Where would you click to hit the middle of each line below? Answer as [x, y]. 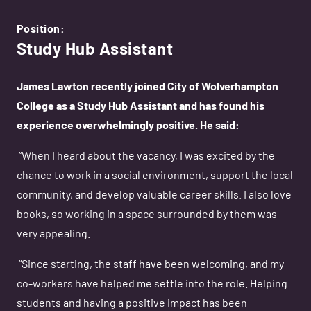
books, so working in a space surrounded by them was [147, 215]
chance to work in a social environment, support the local [155, 176]
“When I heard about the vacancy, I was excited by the [147, 157]
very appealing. [53, 235]
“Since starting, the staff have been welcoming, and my [151, 265]
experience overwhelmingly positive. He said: [129, 126]
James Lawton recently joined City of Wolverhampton [148, 87]
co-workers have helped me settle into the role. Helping [152, 285]
